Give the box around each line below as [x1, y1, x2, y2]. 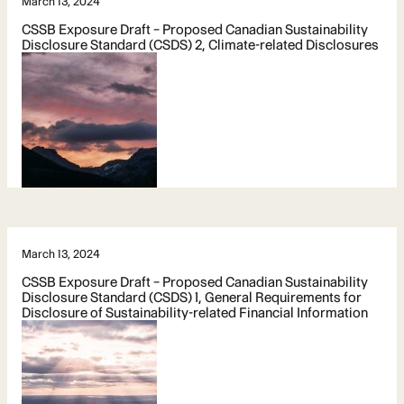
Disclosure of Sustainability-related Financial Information [22, 303, 368, 321]
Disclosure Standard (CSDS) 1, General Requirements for [22, 288, 362, 306]
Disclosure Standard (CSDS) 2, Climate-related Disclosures [22, 35, 379, 53]
